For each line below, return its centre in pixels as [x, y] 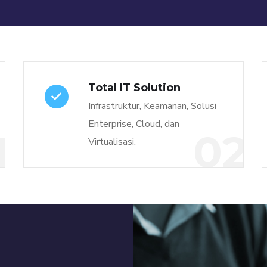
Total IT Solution [134, 88]
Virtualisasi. [112, 142]
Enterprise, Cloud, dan [133, 124]
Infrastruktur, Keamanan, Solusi [152, 106]
